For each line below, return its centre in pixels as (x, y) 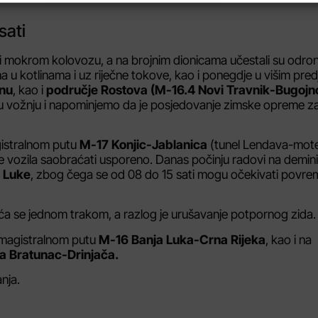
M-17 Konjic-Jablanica (143, 144)
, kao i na (289, 239)
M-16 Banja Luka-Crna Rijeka (182, 239)
